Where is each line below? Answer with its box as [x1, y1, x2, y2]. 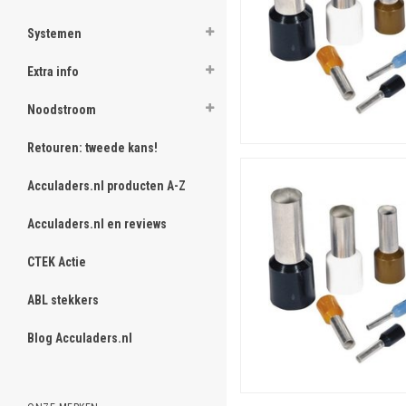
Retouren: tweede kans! [27, 140, 158, 155]
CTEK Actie [27, 255, 86, 269]
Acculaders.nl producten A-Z [27, 179, 186, 193]
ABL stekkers [27, 293, 99, 307]
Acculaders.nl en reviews [27, 217, 167, 231]
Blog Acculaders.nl [27, 331, 132, 345]
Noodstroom [27, 102, 96, 117]
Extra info [27, 64, 79, 79]
